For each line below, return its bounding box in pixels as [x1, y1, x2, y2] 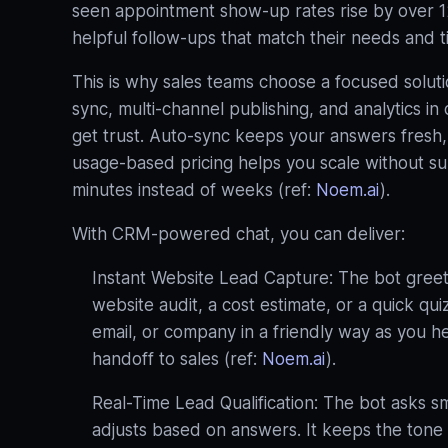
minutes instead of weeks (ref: [72, 180, 316, 200]
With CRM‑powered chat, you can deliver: [72, 224, 405, 244]
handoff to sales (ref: [92, 349, 262, 369]
